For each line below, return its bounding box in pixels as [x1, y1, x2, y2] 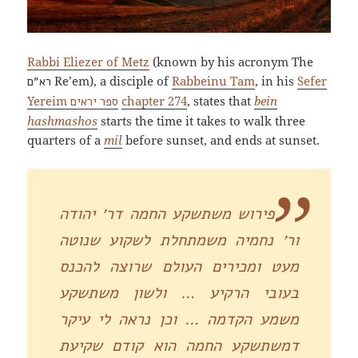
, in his [255, 73, 298, 89]
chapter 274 [121, 93, 188, 109]
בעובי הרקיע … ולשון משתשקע [59, 282, 299, 304]
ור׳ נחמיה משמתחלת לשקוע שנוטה [59, 229, 299, 252]
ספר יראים [70, 93, 119, 110]
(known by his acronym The [149, 54, 314, 70]
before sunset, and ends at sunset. [122, 132, 320, 149]
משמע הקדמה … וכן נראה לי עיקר [59, 308, 299, 331]
